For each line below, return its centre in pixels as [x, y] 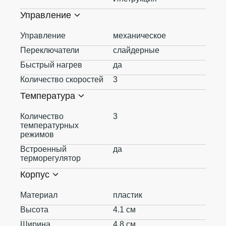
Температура [48, 96]
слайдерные [136, 50]
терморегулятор [50, 158]
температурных [49, 125]
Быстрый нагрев [51, 65]
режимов [37, 134]
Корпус [35, 175]
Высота [34, 210]
